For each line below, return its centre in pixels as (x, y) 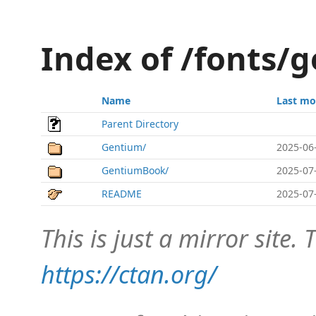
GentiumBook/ (135, 170)
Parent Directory (140, 124)
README (122, 194)
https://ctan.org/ (129, 274)
